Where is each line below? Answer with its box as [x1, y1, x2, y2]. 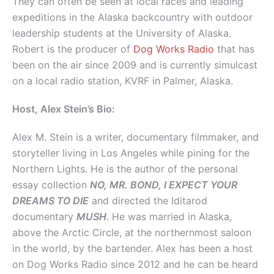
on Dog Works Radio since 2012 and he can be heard [12, 258, 258, 271]
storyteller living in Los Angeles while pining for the [12, 147, 250, 160]
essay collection [12, 179, 90, 191]
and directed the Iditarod [89, 194, 207, 207]
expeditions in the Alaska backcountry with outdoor [12, 11, 253, 24]
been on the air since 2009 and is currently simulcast [12, 59, 257, 72]
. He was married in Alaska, [106, 210, 232, 223]
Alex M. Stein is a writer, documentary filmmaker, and [12, 131, 259, 144]
